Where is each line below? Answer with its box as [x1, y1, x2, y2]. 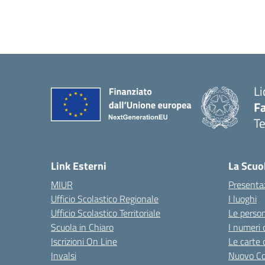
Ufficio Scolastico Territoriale [51, 206, 160, 220]
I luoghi [228, 192, 257, 206]
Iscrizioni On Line [51, 234, 117, 248]
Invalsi [51, 248, 76, 263]
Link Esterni [51, 158, 106, 174]
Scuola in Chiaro [51, 220, 114, 234]
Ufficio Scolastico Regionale [51, 192, 159, 206]
